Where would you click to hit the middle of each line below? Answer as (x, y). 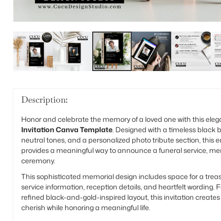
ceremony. (38, 161)
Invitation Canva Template (67, 129)
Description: (44, 99)
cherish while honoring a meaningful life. (86, 207)
